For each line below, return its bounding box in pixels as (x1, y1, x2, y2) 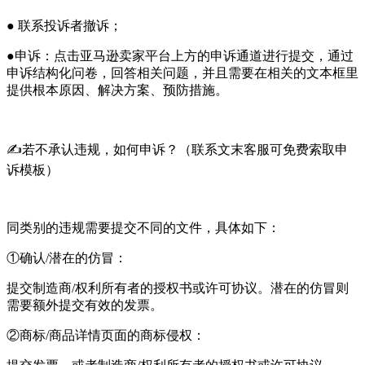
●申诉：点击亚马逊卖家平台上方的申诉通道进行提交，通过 (7, 48, 354, 63)
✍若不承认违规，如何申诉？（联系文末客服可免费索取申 (7, 142, 348, 156)
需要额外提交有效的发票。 (7, 297, 163, 312)
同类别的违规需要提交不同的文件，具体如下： (7, 220, 280, 235)
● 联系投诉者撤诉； (7, 18, 122, 33)
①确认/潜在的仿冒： (7, 250, 127, 265)
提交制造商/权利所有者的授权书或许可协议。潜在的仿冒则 (7, 280, 349, 295)
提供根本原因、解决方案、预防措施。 (7, 82, 228, 97)
